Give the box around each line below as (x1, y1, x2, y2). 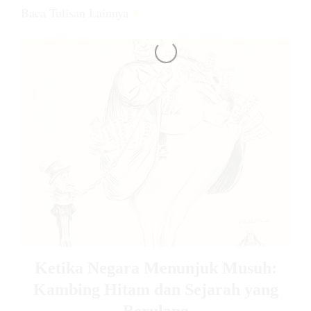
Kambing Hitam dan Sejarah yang (33, 280, 278, 299)
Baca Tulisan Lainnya (21, 3, 128, 21)
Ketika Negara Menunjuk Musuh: (34, 258, 277, 277)
